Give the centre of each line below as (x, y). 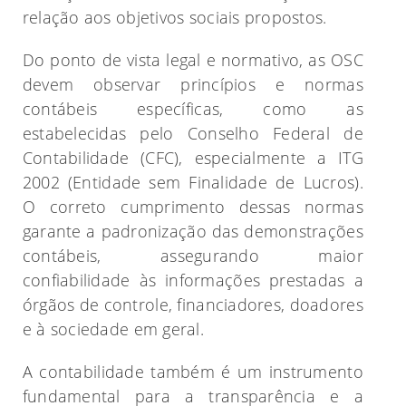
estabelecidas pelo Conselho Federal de (193, 133)
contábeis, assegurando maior (193, 255)
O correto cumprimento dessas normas (193, 206)
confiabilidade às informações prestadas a (193, 280)
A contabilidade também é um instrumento (193, 371)
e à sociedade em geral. (113, 329)
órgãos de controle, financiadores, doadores (193, 304)
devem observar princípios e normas (193, 84)
